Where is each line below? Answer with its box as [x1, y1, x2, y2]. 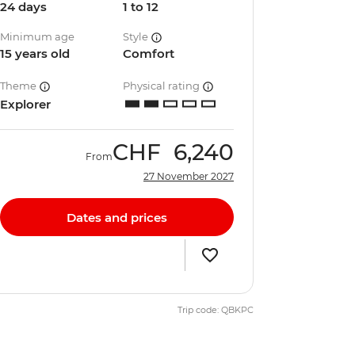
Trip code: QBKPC [177, 304, 254, 315]
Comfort [123, 46, 175, 61]
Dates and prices [67, 209, 167, 225]
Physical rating [123, 79, 203, 92]
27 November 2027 [143, 170, 234, 182]
